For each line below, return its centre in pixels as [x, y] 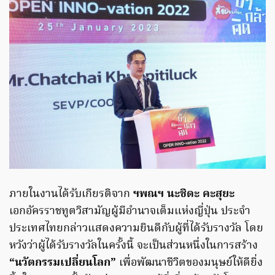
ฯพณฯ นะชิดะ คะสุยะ [182, 194]
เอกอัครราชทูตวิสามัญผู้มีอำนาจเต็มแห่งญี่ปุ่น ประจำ [130, 211]
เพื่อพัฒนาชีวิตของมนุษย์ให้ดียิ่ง [191, 263]
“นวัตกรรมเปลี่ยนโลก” [64, 263]
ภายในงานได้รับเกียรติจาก [70, 194]
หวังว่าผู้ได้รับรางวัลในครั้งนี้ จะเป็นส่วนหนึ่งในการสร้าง [134, 246]
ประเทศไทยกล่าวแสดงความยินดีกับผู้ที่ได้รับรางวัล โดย [136, 228]
